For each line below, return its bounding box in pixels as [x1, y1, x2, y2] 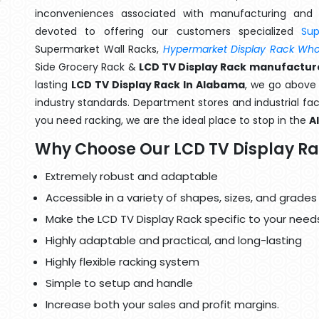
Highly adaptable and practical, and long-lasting [46, 233, 302, 248]
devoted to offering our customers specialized [35, 24, 302, 38]
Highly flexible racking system [46, 254, 199, 269]
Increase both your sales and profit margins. [46, 297, 279, 312]
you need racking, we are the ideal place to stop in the [35, 113, 309, 127]
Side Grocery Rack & [35, 60, 139, 74]
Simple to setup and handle [46, 276, 193, 291]
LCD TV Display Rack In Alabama [70, 78, 246, 92]
